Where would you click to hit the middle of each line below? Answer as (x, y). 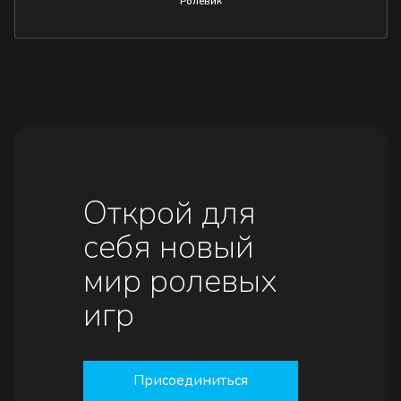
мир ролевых (180, 281)
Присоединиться (190, 381)
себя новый (168, 247)
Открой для (169, 213)
